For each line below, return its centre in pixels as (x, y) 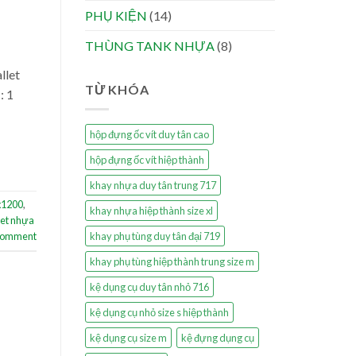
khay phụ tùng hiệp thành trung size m (172, 261)
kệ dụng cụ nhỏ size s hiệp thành (159, 312)
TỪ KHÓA (117, 90)
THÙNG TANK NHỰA (150, 46)
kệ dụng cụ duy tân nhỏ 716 (149, 286)
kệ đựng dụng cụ (218, 337)
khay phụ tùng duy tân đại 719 (155, 236)
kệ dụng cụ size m (128, 337)
